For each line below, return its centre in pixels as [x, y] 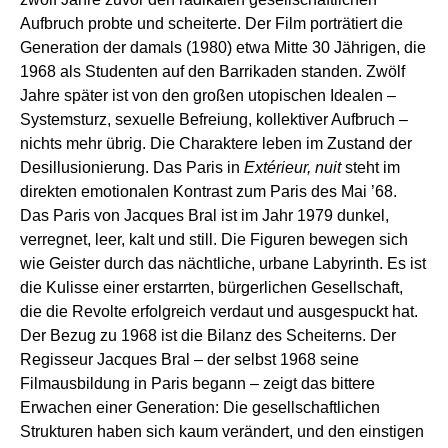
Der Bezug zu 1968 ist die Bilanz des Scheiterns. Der [208, 335]
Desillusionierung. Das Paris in [132, 167]
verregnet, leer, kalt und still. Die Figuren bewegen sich [214, 239]
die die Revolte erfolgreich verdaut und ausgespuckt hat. [219, 311]
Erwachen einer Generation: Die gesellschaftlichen [200, 407]
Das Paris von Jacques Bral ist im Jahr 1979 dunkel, [204, 215]
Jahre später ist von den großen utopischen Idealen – [208, 95]
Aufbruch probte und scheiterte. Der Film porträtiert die [211, 23]
